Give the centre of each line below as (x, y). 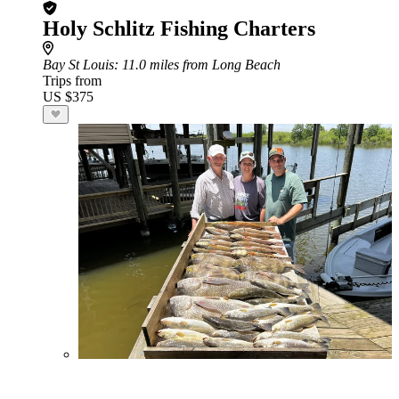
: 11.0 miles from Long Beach (197, 65)
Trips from (72, 81)
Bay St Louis (78, 65)
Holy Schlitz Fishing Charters (179, 28)
